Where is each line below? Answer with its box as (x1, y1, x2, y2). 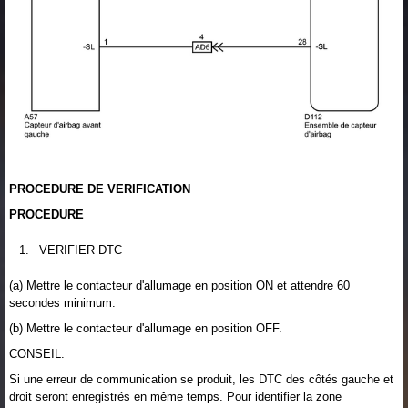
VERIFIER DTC (39, 242, 122, 257)
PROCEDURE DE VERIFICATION (9, 181, 190, 196)
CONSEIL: (9, 346, 65, 361)
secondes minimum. (9, 295, 116, 310)
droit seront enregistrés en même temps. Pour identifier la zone (9, 389, 342, 403)
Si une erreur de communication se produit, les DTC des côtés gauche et (9, 372, 393, 386)
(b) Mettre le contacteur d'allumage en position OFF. (9, 321, 282, 335)
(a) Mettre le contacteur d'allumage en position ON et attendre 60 (9, 278, 350, 292)
